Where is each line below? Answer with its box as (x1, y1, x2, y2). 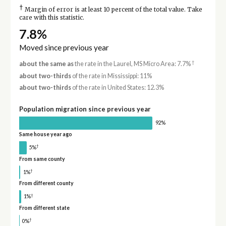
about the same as (19, 60, 74, 68)
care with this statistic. (19, 14, 84, 22)
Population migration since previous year (19, 105, 151, 114)
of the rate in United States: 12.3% (71, 84, 164, 92)
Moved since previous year (19, 43, 109, 52)
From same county (19, 155, 65, 162)
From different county (19, 180, 74, 187)
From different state (19, 205, 70, 211)
